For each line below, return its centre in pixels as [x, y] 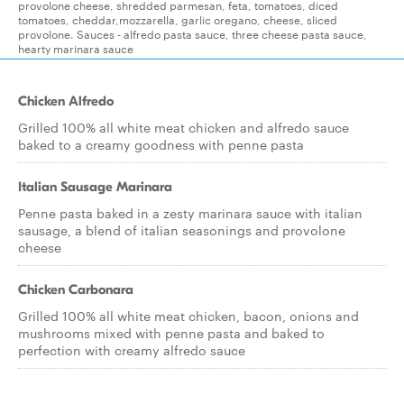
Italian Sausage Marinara [95, 187]
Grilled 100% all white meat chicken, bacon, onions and [188, 316]
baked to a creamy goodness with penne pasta [161, 144]
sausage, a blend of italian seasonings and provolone [182, 230]
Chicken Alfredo [66, 101]
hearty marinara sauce [76, 48]
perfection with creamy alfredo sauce [132, 350]
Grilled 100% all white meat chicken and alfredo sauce [184, 127]
